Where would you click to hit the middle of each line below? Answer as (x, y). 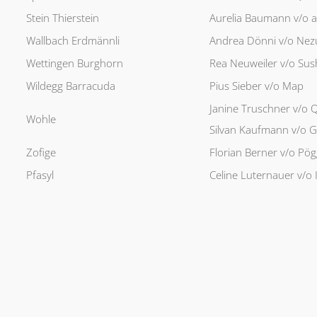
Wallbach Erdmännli (73, 41)
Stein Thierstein (62, 18)
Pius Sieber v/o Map (256, 86)
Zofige (41, 152)
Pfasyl (40, 175)
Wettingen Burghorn (74, 63)
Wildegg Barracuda (70, 86)
